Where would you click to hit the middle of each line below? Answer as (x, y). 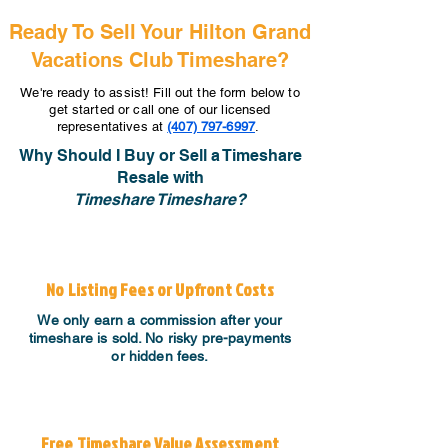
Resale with (160, 177)
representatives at (112, 126)
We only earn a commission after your (160, 320)
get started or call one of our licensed (160, 109)
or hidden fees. (160, 356)
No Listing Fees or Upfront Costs (160, 289)
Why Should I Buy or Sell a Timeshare (160, 155)
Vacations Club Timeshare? (160, 60)
